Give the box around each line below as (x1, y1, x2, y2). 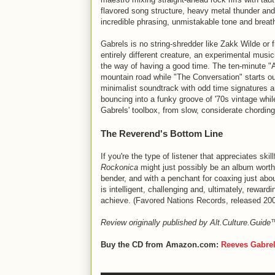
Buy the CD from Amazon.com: (101, 240, 221, 249)
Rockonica (101, 163, 141, 172)
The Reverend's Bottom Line (101, 128, 223, 139)
